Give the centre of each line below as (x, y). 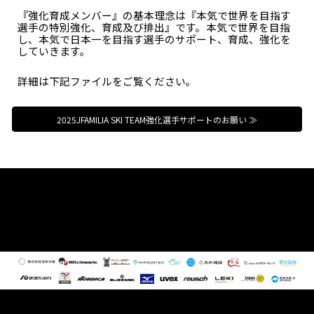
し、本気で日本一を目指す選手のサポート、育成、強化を (155, 39)
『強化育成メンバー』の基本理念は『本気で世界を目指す (155, 15)
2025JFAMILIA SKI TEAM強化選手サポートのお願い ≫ (157, 119)
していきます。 (54, 51)
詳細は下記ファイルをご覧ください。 (107, 81)
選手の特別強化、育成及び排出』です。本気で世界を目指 (154, 27)
